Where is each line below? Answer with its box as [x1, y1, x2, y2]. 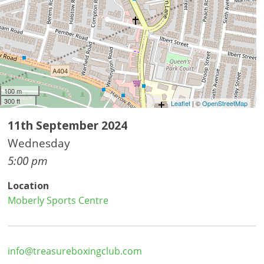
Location [8, 179, 49, 192]
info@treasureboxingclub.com [8, 245, 143, 258]
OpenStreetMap [202, 98, 247, 108]
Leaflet [170, 98, 190, 108]
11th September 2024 [8, 117, 128, 133]
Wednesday [8, 135, 71, 151]
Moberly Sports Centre [8, 194, 109, 207]
